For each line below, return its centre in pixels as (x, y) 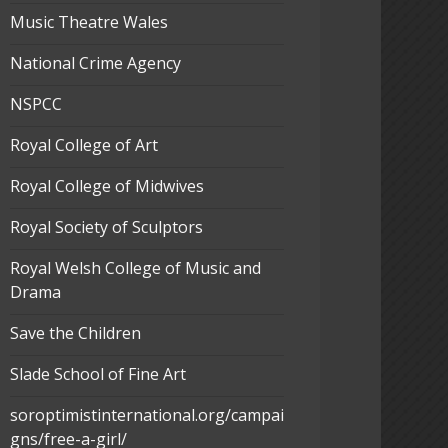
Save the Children (75, 333)
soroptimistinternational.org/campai (146, 415)
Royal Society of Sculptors (106, 227)
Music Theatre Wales (88, 22)
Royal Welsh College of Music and (135, 268)
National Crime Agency (95, 63)
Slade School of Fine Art (97, 374)
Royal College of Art (83, 145)
